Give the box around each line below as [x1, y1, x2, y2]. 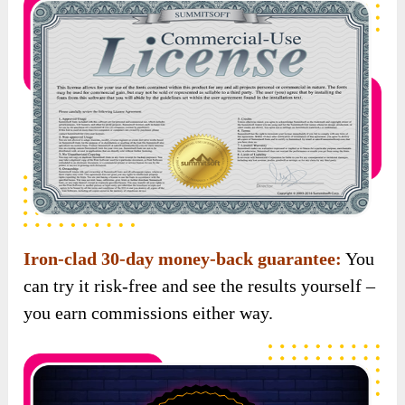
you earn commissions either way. [24, 80, 274, 101]
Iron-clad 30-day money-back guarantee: [24, 26, 343, 47]
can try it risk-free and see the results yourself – [24, 53, 376, 74]
